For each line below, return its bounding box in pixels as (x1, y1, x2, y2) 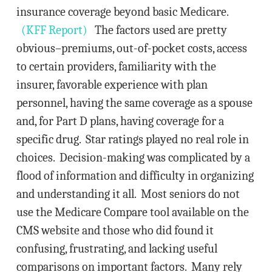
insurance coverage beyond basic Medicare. (16, 5, 228, 19)
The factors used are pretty (87, 23, 227, 37)
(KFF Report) (21, 23, 87, 37)
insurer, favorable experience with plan (16, 78, 208, 92)
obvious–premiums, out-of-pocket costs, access (16, 41, 247, 55)
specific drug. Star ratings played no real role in (16, 132, 249, 146)
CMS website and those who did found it (16, 223, 214, 237)
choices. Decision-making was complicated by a (16, 151, 250, 165)
